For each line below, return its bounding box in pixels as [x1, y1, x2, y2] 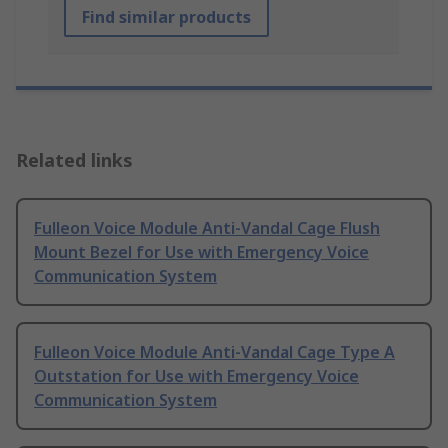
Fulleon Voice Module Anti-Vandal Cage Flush [34, 217, 380, 240]
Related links [16, 148, 133, 173]
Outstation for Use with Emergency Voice [34, 365, 359, 388]
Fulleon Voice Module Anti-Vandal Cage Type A [34, 341, 395, 364]
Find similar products [82, 6, 251, 29]
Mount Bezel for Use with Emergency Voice [34, 241, 369, 264]
